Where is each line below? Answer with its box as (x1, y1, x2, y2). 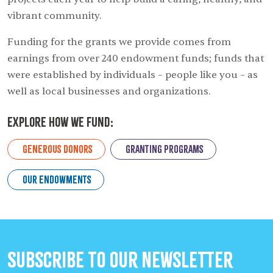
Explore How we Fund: (7, 113, 113, 130)
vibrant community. (7, 9, 101, 22)
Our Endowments (23, 172, 91, 186)
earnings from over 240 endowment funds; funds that (7, 52, 264, 65)
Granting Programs (126, 142, 204, 155)
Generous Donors (23, 142, 93, 155)
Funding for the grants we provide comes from (7, 35, 231, 48)
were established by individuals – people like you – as (7, 68, 258, 81)
